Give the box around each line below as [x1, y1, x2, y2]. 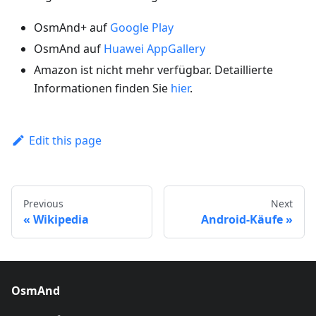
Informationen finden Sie [34, 80, 171, 96]
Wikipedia [33, 212, 89, 228]
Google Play [110, 20, 174, 35]
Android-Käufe [201, 212, 283, 228]
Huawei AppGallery [104, 41, 205, 56]
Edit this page [28, 133, 102, 148]
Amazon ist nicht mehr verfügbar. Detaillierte [34, 62, 273, 78]
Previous [23, 197, 63, 211]
